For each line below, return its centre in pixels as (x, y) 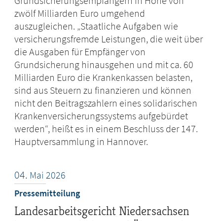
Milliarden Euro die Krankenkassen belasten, (104, 77)
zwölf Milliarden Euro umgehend (80, 13)
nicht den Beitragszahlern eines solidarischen (106, 103)
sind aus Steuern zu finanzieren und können (103, 90)
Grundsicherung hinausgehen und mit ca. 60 (104, 65)
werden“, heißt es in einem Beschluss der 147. (106, 129)
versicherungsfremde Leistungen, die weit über (109, 39)
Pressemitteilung (47, 193)
